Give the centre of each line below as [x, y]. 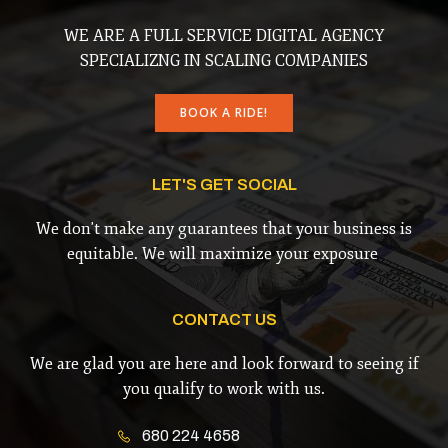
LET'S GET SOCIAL [224, 184]
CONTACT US [224, 319]
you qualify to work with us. [224, 389]
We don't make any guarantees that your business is [224, 229]
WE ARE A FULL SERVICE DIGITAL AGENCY [224, 36]
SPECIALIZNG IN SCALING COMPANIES [224, 61]
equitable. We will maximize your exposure [224, 254]
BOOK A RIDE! [224, 112]
